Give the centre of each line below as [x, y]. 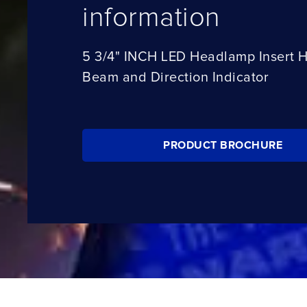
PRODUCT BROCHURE [223, 145]
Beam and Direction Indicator [175, 77]
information [151, 18]
